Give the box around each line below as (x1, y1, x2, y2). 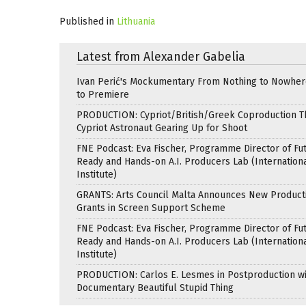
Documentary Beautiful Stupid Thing (76, 281, 234, 294)
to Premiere (76, 88, 129, 100)
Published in (59, 15, 114, 27)
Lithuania (117, 15, 155, 27)
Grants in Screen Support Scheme (76, 201, 225, 214)
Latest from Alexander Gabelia (76, 49, 245, 64)
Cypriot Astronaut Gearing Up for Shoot (76, 122, 247, 134)
